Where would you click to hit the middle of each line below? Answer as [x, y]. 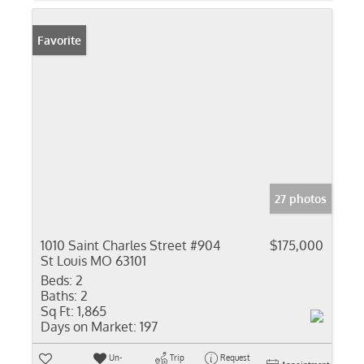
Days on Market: [89, 327]
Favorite [59, 40]
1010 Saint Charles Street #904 [130, 245]
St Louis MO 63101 [93, 261]
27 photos [301, 199]
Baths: [59, 296]
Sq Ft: [57, 311]
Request [234, 357]
